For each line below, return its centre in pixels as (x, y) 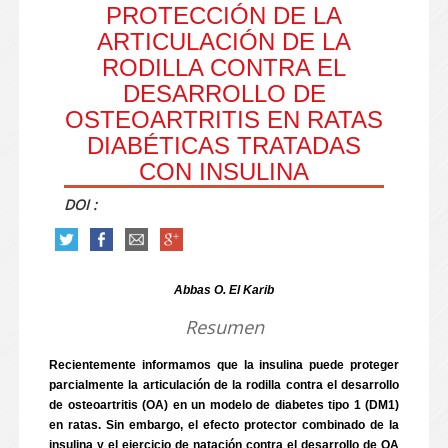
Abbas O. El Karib (224, 290)
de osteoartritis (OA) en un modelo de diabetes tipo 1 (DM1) (224, 405)
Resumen (224, 327)
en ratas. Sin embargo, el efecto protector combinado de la (224, 425)
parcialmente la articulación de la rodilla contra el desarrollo (224, 385)
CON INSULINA (224, 171)
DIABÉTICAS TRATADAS (224, 145)
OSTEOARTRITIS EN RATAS (224, 119)
